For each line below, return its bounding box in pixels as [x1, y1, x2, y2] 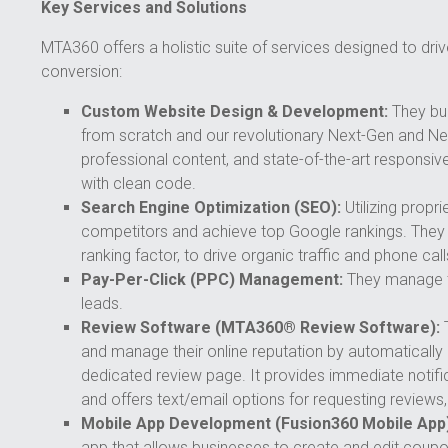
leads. [80, 294, 123, 314]
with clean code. [80, 174, 196, 194]
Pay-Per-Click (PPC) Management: [80, 270, 343, 290]
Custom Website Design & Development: [80, 102, 388, 122]
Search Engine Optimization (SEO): [80, 198, 341, 218]
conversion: [40, 62, 122, 82]
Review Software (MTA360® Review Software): [80, 318, 440, 338]
